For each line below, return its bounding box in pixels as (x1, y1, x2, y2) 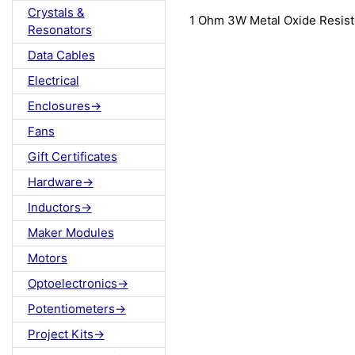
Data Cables (27, 48, 95, 63)
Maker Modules (27, 225, 114, 241)
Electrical (27, 73, 79, 89)
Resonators (27, 22, 92, 38)
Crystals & (27, 5, 85, 21)
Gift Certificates (27, 149, 117, 165)
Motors (27, 250, 67, 266)
